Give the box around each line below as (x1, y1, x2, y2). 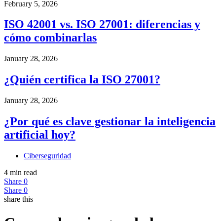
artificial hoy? (4, 128, 75, 142)
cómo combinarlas (4, 31, 97, 44)
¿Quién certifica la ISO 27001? (4, 73, 160, 86)
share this (4, 194, 33, 203)
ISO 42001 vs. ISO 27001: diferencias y (4, 18, 200, 31)
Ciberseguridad (24, 151, 71, 160)
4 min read (4, 168, 37, 177)
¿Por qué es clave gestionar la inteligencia (4, 115, 216, 128)
